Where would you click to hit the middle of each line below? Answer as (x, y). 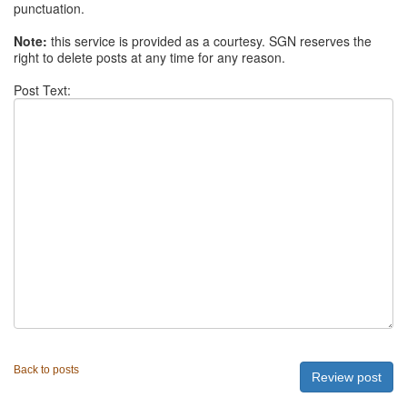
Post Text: (42, 90)
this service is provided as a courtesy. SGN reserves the (209, 41)
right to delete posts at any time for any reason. (149, 57)
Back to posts (46, 370)
